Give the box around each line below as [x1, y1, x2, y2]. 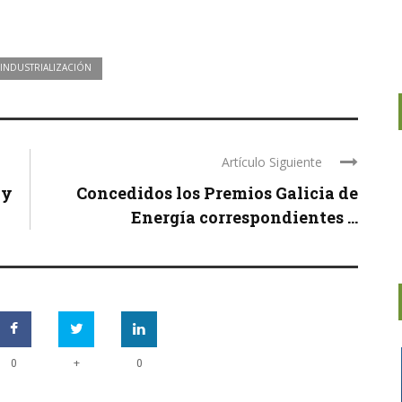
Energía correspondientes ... [131, 206, 358, 229]
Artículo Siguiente [222, 153, 322, 171]
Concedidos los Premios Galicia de [76, 182, 358, 205]
